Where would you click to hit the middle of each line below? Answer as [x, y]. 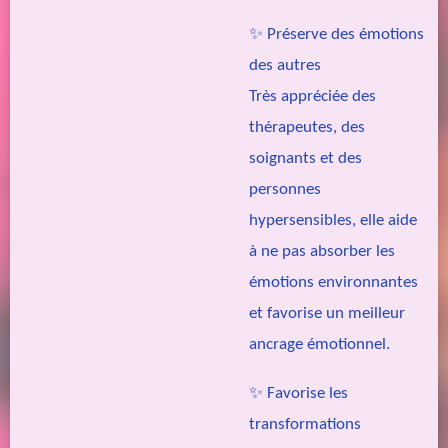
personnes [285, 190]
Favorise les [307, 393]
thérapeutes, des [307, 128]
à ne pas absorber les [322, 252]
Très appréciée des [312, 97]
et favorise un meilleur [327, 314]
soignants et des [305, 159]
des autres [285, 66]
